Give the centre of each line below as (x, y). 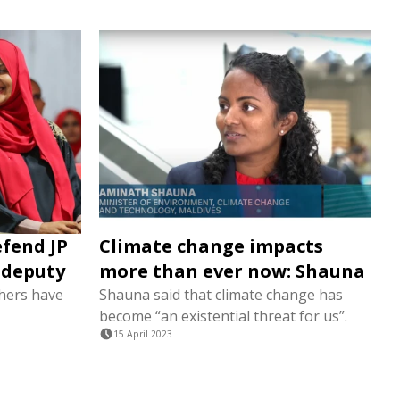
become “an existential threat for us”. (223, 317)
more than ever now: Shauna (232, 271)
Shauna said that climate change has (221, 295)
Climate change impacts (211, 246)
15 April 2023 (143, 334)
